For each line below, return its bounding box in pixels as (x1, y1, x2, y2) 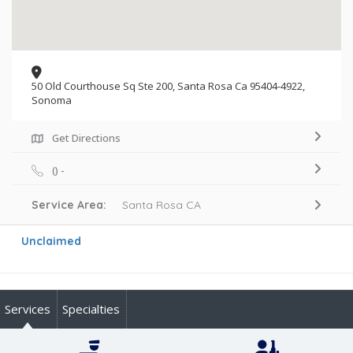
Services (5, 300, 50, 317)
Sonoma (32, 92, 72, 107)
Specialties (62, 300, 120, 317)
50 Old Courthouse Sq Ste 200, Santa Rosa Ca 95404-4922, (32, 78, 305, 93)
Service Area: (32, 197, 122, 212)
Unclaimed (21, 233, 81, 248)
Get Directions (52, 130, 121, 145)
